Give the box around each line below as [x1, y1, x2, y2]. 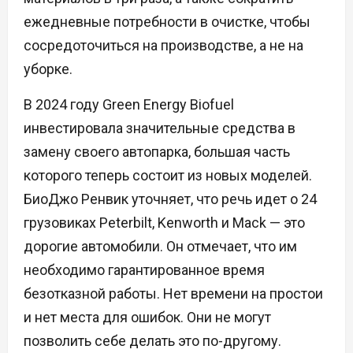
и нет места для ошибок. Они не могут [24, 309, 271, 326]
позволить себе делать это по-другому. [24, 333, 281, 350]
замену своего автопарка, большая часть [24, 143, 290, 161]
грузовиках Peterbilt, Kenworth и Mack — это [24, 214, 305, 232]
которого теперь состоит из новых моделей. [24, 167, 312, 184]
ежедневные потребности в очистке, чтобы [24, 13, 310, 31]
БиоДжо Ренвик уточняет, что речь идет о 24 [24, 191, 317, 208]
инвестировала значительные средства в [24, 120, 295, 137]
